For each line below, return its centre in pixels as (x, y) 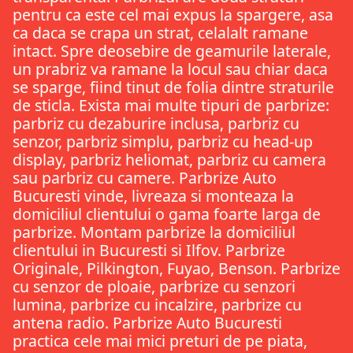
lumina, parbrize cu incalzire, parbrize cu (157, 305)
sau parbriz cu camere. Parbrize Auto (145, 178)
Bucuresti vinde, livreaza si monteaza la (153, 196)
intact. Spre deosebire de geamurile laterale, (172, 51)
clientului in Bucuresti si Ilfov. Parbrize (149, 251)
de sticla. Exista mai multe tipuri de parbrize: (171, 106)
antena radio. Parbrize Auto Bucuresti (147, 323)
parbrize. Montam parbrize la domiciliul (154, 232)
